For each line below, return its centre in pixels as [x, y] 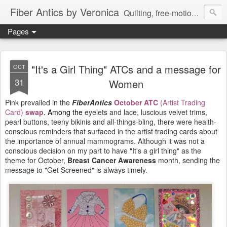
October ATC [136, 102]
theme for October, [36, 160]
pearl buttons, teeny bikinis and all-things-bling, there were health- [111, 122]
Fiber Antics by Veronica [65, 12]
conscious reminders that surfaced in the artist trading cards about [111, 131]
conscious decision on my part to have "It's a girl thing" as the [103, 150]
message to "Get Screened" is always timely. [76, 170]
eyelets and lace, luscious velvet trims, [145, 112]
